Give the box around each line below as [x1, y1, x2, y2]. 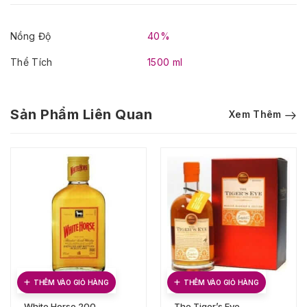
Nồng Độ [10, 30, 51, 42]
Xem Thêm [228, 108, 282, 120]
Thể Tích [10, 56, 53, 68]
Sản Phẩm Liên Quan [10, 106, 152, 123]
